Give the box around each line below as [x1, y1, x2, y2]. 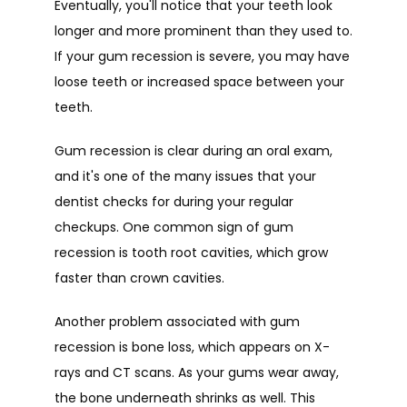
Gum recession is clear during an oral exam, [55, 142, 333, 160]
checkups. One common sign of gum [55, 218, 293, 236]
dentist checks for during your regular [55, 193, 293, 211]
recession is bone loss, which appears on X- [55, 338, 330, 356]
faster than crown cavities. [55, 269, 228, 287]
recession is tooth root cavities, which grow [55, 243, 328, 262]
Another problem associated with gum [55, 313, 300, 331]
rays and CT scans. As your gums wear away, [55, 363, 339, 382]
